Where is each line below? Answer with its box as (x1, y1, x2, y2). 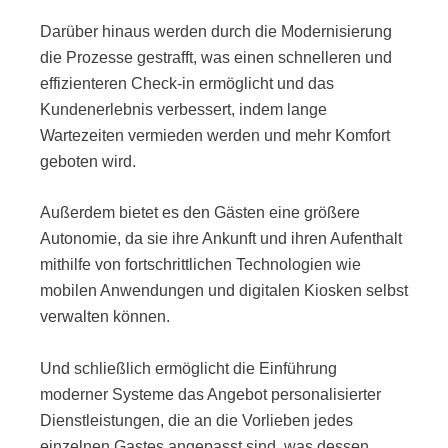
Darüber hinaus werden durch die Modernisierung (40, 22, 392, 40)
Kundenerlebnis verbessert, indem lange (40, 100, 327, 118)
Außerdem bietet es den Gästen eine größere (40, 204, 360, 222)
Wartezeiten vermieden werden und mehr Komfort (40, 126, 390, 144)
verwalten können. (40, 308, 170, 326)
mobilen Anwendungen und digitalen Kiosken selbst (40, 282, 408, 300)
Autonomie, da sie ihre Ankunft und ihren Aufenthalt (40, 230, 402, 248)
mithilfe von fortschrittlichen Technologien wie (40, 256, 361, 274)
